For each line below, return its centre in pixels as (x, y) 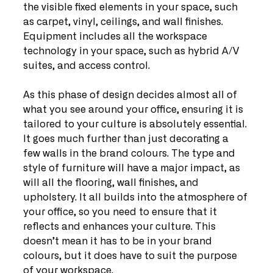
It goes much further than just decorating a (127, 139)
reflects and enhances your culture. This (121, 227)
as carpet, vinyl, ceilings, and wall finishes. (124, 22)
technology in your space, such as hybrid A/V (132, 51)
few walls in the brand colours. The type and (130, 154)
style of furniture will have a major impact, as (133, 168)
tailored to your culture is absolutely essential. (136, 124)
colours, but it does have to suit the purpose (131, 256)
